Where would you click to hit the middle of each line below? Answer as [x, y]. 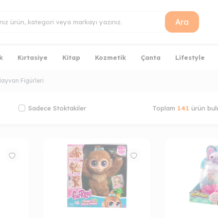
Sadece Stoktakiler [57, 108]
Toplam [164, 108]
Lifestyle [190, 57]
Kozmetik [110, 57]
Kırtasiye [32, 57]
